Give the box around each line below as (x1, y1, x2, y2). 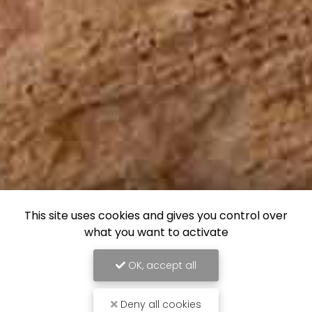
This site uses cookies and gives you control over (24, 208, 288, 224)
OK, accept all (125, 258, 196, 272)
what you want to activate (84, 224, 228, 240)
